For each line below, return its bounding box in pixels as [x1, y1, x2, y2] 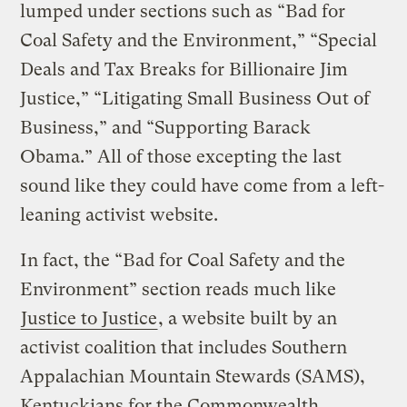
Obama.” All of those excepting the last [20, 145, 342, 167]
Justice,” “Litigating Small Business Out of [20, 87, 371, 109]
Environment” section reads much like [20, 278, 337, 300]
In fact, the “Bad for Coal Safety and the [20, 249, 346, 271]
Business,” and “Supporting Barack [20, 116, 312, 138]
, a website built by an [158, 307, 338, 329]
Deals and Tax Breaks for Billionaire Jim [20, 58, 349, 80]
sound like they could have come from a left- [20, 174, 385, 196]
